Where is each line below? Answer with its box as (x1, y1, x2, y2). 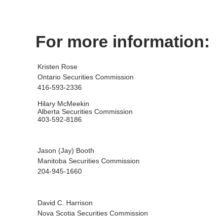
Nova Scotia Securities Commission (37, 209, 148, 217)
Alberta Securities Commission (37, 108, 133, 115)
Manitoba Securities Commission (37, 157, 140, 165)
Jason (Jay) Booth (37, 147, 94, 154)
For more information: (36, 32, 210, 51)
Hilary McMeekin (37, 100, 103, 108)
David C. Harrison (37, 199, 107, 207)
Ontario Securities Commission (37, 73, 134, 81)
